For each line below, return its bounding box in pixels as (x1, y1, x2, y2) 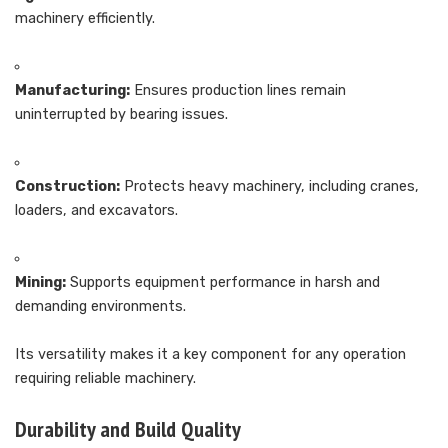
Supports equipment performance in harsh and (66, 273, 380, 291)
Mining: (15, 273, 66, 291)
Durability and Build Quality (15, 414, 241, 443)
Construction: (15, 177, 120, 195)
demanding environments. (15, 297, 186, 315)
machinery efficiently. (15, 9, 155, 27)
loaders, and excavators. (15, 201, 178, 219)
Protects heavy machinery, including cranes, (120, 177, 419, 195)
